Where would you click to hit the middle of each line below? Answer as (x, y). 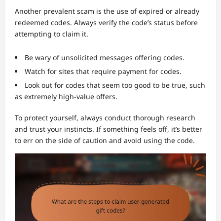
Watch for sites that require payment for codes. (103, 71)
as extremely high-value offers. (66, 96)
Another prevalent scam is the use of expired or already (107, 11)
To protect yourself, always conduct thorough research (105, 117)
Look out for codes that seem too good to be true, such (115, 85)
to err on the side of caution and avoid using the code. (105, 140)
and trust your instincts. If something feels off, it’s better (109, 129)
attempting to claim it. (52, 34)
